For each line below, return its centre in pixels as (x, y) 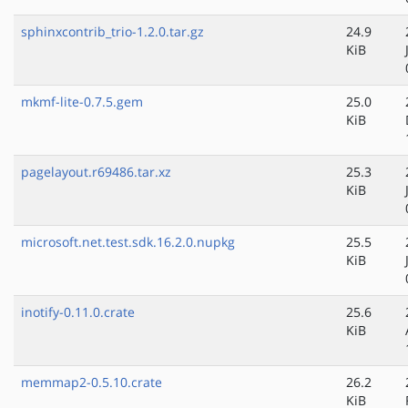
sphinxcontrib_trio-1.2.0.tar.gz (112, 32)
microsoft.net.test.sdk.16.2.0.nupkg (128, 242)
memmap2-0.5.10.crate (92, 382)
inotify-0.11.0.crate (78, 312)
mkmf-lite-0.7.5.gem (82, 102)
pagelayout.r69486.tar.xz (96, 172)
